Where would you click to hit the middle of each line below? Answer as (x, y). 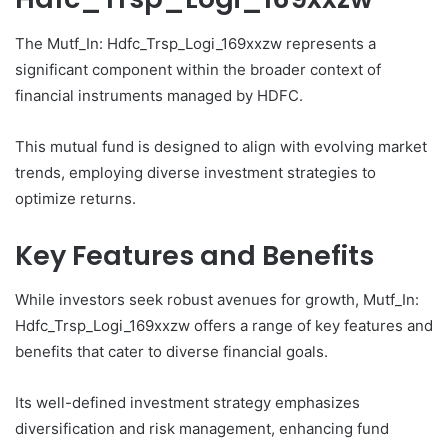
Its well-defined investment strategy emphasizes (187, 403)
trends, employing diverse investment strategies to (195, 172)
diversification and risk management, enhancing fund (202, 429)
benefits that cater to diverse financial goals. (171, 352)
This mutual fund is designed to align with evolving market (221, 146)
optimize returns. (75, 198)
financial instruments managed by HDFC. (159, 95)
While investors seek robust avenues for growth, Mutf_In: (217, 300)
